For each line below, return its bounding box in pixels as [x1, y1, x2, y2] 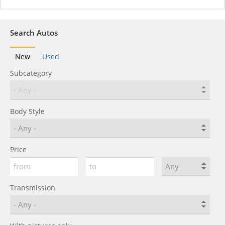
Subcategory [10, 68, 52, 78]
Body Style [10, 106, 45, 116]
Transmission [10, 183, 55, 192]
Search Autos [10, 28, 58, 38]
